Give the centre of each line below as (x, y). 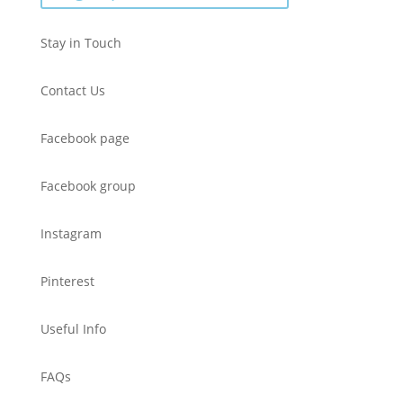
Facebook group (88, 185)
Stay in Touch (81, 42)
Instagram (71, 233)
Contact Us (72, 90)
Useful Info (73, 328)
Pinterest (67, 281)
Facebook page (85, 138)
